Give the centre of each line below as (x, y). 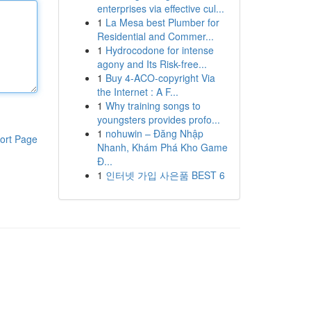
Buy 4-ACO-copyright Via (160, 78)
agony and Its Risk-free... (152, 64)
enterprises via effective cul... (160, 8)
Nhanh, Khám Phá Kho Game (162, 147)
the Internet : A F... (137, 92)
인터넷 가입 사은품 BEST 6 (165, 175)
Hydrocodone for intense (159, 50)
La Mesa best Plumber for (162, 22)
